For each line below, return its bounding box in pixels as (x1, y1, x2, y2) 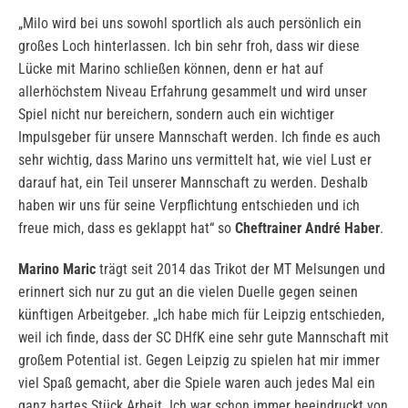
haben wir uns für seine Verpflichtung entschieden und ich (18, 197, 360, 215)
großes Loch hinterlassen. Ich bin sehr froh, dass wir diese (18, 37, 360, 56)
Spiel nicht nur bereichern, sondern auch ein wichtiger (18, 106, 334, 124)
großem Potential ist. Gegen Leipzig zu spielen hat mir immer (18, 352, 380, 370)
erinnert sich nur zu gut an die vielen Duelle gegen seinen (18, 283, 358, 301)
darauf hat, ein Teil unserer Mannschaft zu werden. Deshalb (18, 174, 368, 192)
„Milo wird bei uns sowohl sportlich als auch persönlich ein (18, 15, 362, 33)
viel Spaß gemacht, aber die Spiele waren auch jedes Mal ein (18, 374, 375, 393)
